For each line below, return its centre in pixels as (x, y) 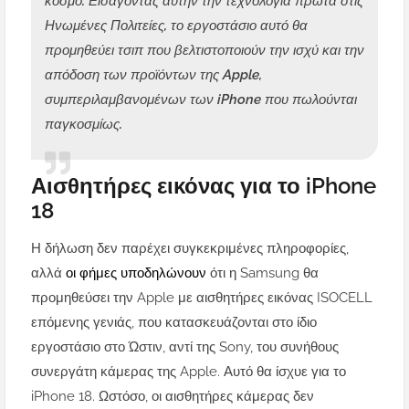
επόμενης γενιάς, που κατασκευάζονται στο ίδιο (174, 323)
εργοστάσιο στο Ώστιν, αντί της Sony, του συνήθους (185, 347)
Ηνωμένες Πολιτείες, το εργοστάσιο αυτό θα (176, 26)
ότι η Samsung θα (264, 273)
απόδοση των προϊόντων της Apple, (153, 75)
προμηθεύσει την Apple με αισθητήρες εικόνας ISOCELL (202, 298)
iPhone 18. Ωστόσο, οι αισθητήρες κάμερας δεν (173, 397)
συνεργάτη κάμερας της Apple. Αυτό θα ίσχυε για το (189, 372)
